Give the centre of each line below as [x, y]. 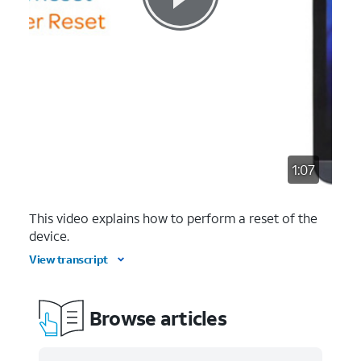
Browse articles [158, 318]
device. [49, 236]
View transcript [68, 259]
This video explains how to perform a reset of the [173, 218]
